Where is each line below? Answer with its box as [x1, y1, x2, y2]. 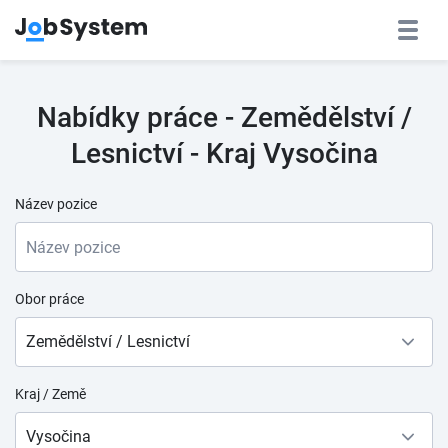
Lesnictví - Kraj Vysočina [70, 137, 378, 170]
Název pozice [15, 196, 97, 212]
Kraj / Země [15, 386, 86, 402]
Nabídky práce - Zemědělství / [36, 101, 412, 134]
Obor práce [15, 291, 84, 307]
